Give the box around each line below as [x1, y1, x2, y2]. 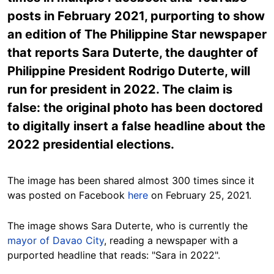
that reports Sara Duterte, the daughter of [7, 45, 258, 60]
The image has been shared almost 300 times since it [7, 174, 254, 187]
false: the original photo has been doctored [7, 100, 263, 115]
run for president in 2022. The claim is [7, 81, 232, 97]
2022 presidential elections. [7, 136, 174, 152]
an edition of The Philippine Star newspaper [7, 26, 267, 42]
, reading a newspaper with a [104, 234, 238, 246]
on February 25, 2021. [148, 188, 251, 201]
